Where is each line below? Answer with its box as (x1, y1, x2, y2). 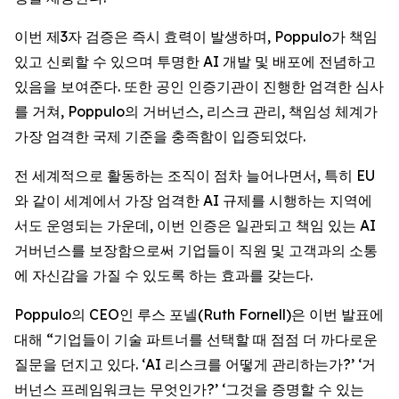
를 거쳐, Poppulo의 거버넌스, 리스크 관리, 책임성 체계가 (14, 102, 378, 120)
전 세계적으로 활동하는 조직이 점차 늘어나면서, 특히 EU (14, 167, 375, 184)
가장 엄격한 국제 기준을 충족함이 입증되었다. (14, 127, 305, 145)
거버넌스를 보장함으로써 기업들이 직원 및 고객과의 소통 (14, 241, 378, 259)
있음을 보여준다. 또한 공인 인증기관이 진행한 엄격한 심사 (14, 77, 384, 95)
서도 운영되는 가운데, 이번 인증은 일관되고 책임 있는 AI (14, 216, 376, 234)
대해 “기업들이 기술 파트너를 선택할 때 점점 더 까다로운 (14, 330, 378, 348)
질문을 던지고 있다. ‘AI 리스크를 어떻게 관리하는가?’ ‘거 (14, 355, 376, 373)
